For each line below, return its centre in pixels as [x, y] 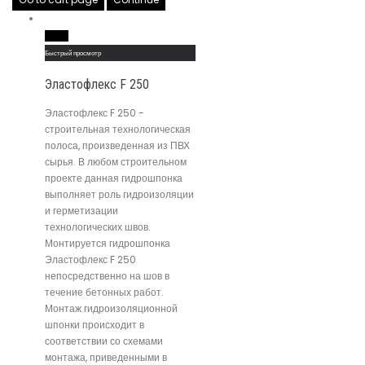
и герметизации [81, 211]
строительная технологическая [118, 130]
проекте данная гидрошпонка [114, 178]
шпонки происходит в [95, 325]
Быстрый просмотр [73, 53]
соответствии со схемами [104, 341]
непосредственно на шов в [107, 276]
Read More [57, 36]
